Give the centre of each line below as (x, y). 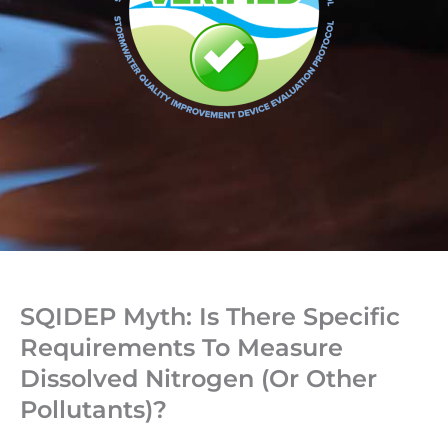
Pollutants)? (93, 410)
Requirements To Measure (181, 348)
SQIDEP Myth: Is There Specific (210, 317)
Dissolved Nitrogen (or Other (198, 379)
